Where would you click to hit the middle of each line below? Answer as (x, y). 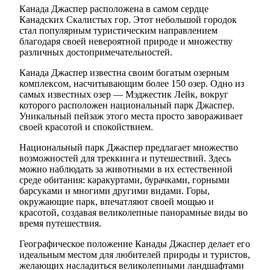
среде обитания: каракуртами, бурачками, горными (124, 180)
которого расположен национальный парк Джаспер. (127, 105)
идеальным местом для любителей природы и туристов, (135, 255)
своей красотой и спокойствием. (86, 127)
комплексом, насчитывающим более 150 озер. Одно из (132, 84)
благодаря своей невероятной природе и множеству (126, 42)
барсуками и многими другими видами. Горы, (115, 191)
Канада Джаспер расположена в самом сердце (114, 9)
